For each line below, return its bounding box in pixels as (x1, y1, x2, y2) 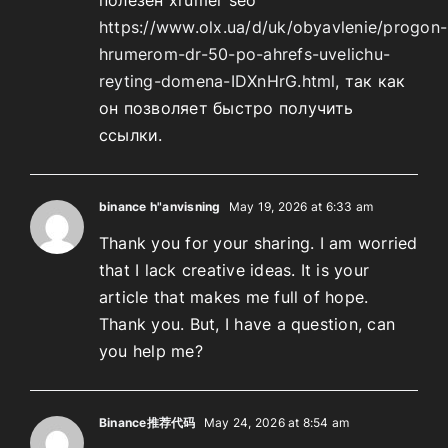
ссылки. (99, 124, 163, 145)
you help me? (99, 340, 203, 361)
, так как (335, 70, 406, 91)
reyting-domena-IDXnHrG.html (99, 70, 336, 91)
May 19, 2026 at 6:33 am (225, 198, 374, 214)
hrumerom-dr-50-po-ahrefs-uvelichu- (99, 43, 391, 64)
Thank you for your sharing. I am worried (99, 232, 418, 253)
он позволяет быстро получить (99, 97, 354, 118)
